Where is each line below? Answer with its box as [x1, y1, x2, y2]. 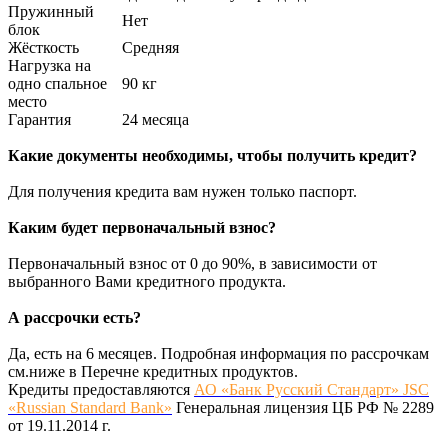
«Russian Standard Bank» [8, 399, 172, 417]
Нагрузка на [8, 57, 91, 75]
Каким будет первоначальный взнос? [8, 219, 276, 237]
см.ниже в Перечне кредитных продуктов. [8, 363, 302, 381]
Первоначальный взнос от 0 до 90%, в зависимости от [8, 255, 377, 273]
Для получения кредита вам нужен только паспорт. [8, 183, 357, 201]
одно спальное [8, 75, 107, 93]
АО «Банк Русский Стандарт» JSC [194, 381, 429, 399]
